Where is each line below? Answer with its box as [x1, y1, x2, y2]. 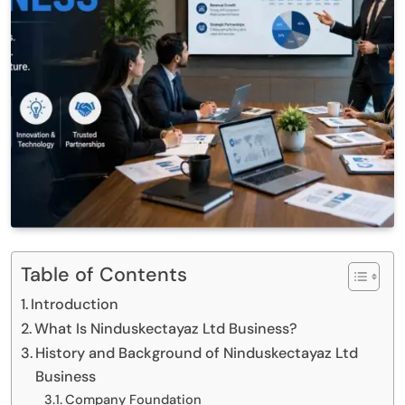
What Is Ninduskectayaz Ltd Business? [34, 318, 298, 338]
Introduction [31, 294, 119, 314]
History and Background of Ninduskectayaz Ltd [35, 343, 359, 363]
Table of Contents [21, 261, 187, 287]
